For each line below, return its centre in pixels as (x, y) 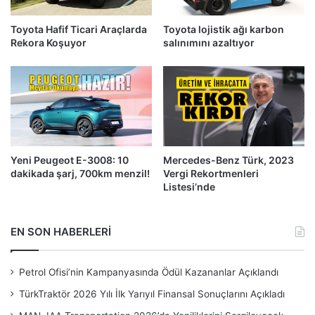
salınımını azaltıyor (209, 43)
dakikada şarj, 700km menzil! (80, 173)
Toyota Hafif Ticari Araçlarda (79, 30)
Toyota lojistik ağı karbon (224, 30)
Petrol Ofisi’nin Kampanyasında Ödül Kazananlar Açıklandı (149, 272)
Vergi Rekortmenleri (211, 173)
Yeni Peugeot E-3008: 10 (70, 160)
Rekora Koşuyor (49, 43)
